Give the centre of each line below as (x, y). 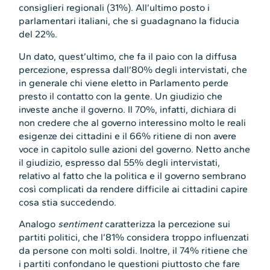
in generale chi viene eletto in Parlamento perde (124, 83)
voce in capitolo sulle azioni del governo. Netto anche (135, 149)
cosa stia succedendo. (69, 202)
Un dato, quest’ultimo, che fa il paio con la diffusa (128, 56)
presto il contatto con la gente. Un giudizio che (121, 96)
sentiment (80, 224)
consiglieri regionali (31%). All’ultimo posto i (115, 8)
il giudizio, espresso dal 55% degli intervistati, (120, 162)
